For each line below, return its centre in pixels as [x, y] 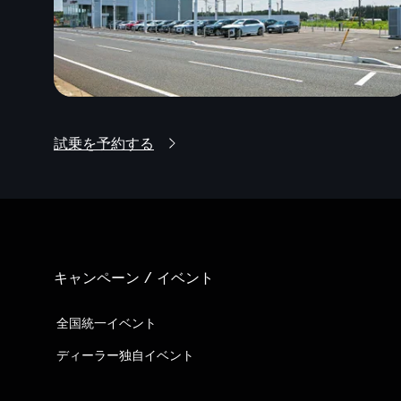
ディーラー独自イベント [125, 354]
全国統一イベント [107, 322]
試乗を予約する [104, 143]
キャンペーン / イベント [134, 277]
